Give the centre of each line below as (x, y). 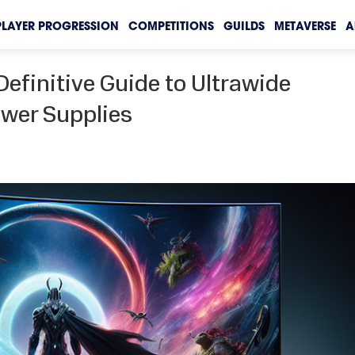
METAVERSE (305, 27)
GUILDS (244, 27)
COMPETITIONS (171, 27)
